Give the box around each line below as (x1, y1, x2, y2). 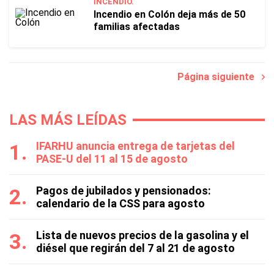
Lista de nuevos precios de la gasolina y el (36, 229, 249, 242)
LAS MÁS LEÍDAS (9, 111, 127, 128)
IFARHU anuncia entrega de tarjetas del (36, 139, 235, 152)
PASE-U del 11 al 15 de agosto (36, 152, 188, 165)
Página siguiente (177, 71, 262, 83)
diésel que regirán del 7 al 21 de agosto (36, 242, 235, 254)
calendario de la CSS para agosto (36, 197, 205, 210)
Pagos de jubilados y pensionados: (36, 184, 211, 197)
